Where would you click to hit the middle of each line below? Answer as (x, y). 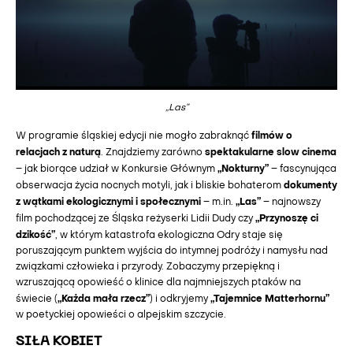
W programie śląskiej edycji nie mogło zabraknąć (134, 136)
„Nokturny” (243, 169)
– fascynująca (303, 169)
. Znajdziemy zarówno (153, 153)
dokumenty (310, 186)
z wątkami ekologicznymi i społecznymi (108, 202)
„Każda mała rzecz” (104, 299)
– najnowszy (291, 203)
